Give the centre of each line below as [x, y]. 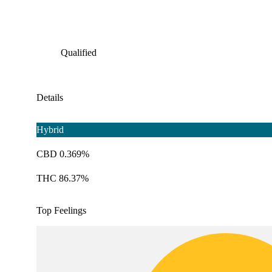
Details [50, 98]
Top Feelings [61, 211]
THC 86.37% [63, 178]
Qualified [79, 53]
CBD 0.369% [63, 154]
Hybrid [50, 130]
